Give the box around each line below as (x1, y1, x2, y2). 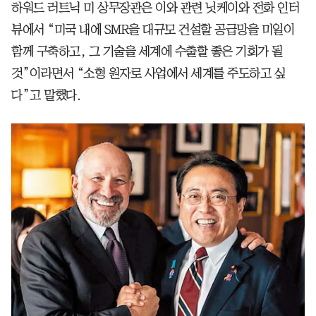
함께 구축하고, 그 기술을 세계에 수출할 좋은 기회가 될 (11, 44, 283, 58)
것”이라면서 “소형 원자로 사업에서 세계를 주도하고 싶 (11, 66, 285, 80)
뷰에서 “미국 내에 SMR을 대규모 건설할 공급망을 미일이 (11, 23, 294, 36)
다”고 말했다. (11, 88, 80, 102)
